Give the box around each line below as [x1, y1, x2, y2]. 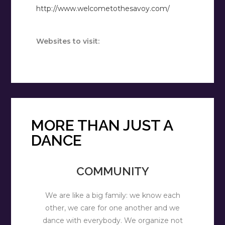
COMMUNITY [76, 164, 149, 178]
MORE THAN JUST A [31, 117, 173, 135]
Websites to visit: [36, 37, 100, 46]
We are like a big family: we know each [45, 191, 180, 200]
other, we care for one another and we [45, 203, 180, 213]
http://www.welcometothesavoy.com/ [36, 4, 170, 14]
